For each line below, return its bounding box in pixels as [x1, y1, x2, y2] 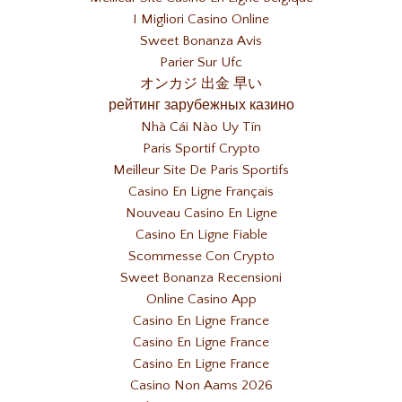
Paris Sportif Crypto [142, 141, 260, 157]
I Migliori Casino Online [133, 12, 269, 28]
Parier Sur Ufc [160, 55, 242, 71]
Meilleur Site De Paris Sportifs [113, 162, 289, 179]
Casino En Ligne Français [128, 184, 274, 200]
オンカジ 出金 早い [140, 76, 262, 92]
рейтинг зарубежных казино [108, 98, 294, 114]
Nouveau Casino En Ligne [125, 205, 277, 222]
